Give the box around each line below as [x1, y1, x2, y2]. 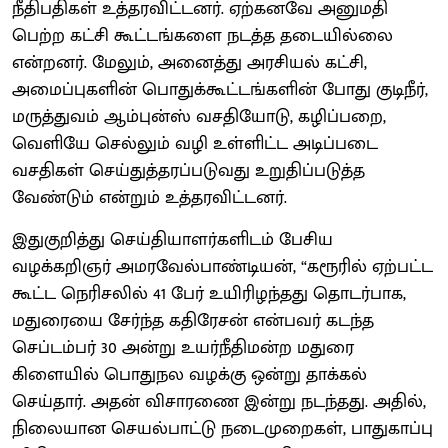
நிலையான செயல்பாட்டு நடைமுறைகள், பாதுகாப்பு [12, 413, 433, 444]
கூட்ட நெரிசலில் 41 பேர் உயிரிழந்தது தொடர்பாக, [12, 278, 406, 309]
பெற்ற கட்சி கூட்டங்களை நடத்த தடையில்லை [12, 20, 393, 51]
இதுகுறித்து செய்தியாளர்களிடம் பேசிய [12, 224, 333, 255]
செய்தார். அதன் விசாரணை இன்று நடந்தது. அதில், [12, 386, 426, 417]
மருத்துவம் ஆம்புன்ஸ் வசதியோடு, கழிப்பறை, [12, 101, 386, 132]
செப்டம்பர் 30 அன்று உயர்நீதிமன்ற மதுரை [12, 332, 354, 363]
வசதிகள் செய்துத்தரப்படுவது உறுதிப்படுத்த [12, 155, 365, 186]
